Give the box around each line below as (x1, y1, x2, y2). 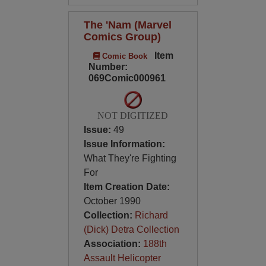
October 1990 (83, 196, 141, 206)
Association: (83, 239, 143, 249)
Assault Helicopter (83, 253, 161, 263)
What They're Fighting (83, 153, 176, 163)
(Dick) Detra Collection (83, 224, 179, 235)
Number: (88, 62, 128, 72)
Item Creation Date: (83, 182, 170, 192)
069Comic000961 (88, 73, 166, 83)
